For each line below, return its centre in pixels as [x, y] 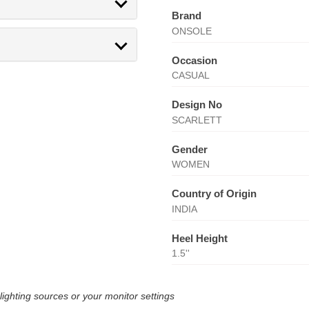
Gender [189, 149]
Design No [197, 104]
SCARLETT [197, 120]
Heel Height [199, 238]
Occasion [194, 60]
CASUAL [190, 75]
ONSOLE [191, 31]
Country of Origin [214, 193]
